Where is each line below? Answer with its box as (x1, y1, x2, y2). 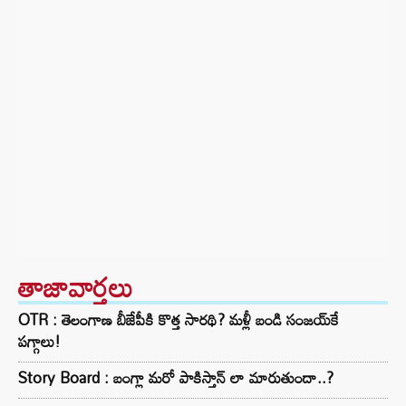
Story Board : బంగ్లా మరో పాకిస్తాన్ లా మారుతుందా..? (18, 362, 333, 392)
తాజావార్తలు (18, 260, 133, 314)
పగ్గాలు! (18, 326, 61, 356)
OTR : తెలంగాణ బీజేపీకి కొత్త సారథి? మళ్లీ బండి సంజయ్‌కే (18, 304, 339, 334)
